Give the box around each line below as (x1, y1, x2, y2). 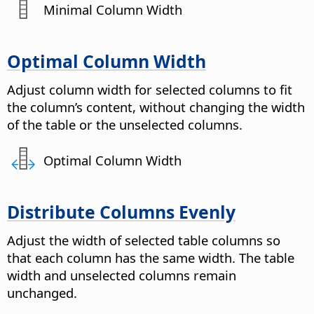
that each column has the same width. (7, 248, 235, 266)
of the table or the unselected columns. (7, 115, 243, 133)
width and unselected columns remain (7, 266, 236, 284)
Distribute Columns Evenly (7, 199, 235, 224)
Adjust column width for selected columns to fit (7, 80, 292, 98)
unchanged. (7, 283, 77, 301)
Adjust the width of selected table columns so (7, 231, 280, 249)
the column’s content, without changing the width (7, 97, 305, 116)
